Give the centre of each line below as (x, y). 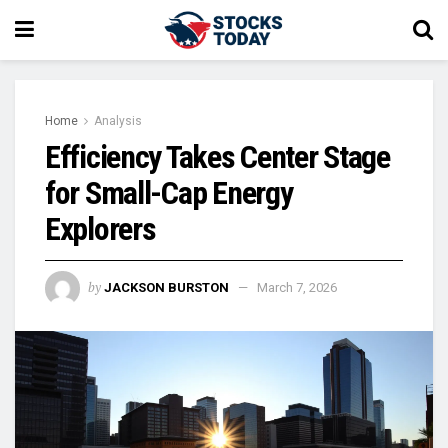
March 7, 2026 (297, 287)
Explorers (100, 229)
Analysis (118, 121)
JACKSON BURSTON (166, 287)
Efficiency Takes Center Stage (217, 157)
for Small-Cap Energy (169, 193)
